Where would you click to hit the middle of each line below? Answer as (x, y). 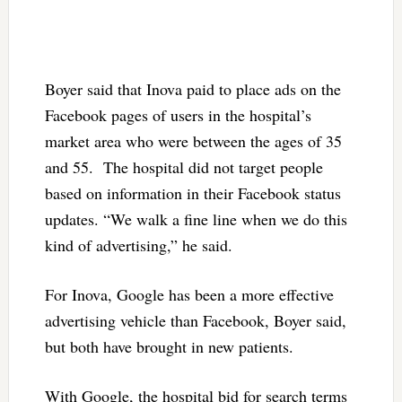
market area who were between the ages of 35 (193, 141)
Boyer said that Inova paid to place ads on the (192, 89)
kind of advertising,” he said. (138, 245)
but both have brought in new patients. (169, 347)
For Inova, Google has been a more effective (189, 295)
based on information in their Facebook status (192, 193)
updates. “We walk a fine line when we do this (196, 219)
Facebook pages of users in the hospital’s (178, 115)
